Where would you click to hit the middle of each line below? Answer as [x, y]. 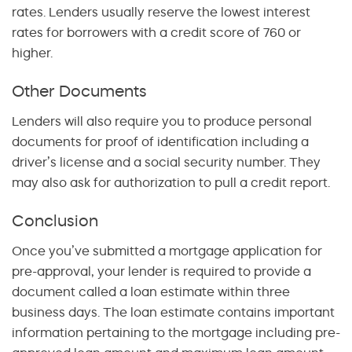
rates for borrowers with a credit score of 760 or [156, 33]
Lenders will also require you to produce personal [162, 121]
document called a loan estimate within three [151, 291]
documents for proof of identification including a [160, 141]
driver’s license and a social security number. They [166, 161]
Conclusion [55, 220]
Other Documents [79, 91]
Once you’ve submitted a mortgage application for [167, 250]
